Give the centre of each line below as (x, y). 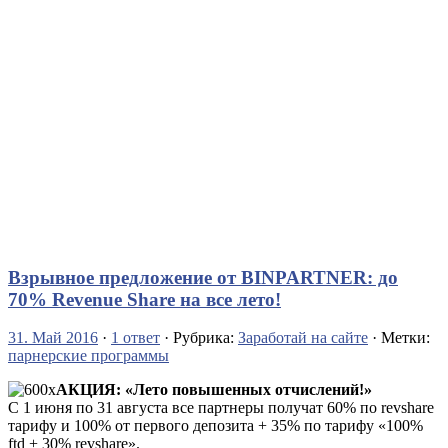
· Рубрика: (199, 338)
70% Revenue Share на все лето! (144, 299)
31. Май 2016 (53, 338)
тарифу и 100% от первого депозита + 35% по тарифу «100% (215, 426)
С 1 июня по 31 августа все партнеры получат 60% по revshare (221, 408)
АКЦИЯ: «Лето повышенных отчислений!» (214, 390)
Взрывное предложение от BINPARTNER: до (203, 277)
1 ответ (135, 338)
